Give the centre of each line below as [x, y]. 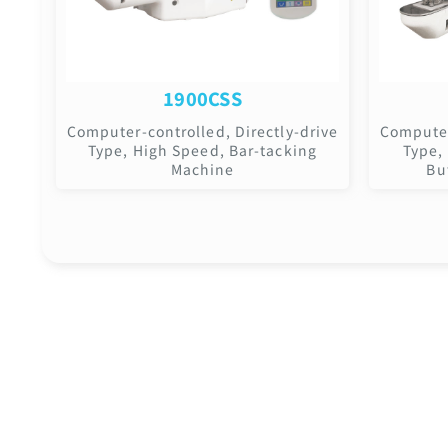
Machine [202, 168]
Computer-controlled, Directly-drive [202, 130]
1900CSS [202, 97]
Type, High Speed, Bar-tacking [202, 149]
